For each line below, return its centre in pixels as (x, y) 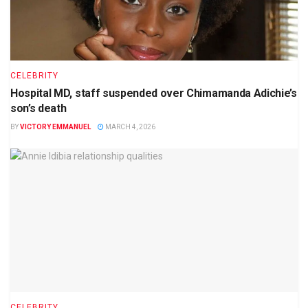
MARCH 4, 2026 (130, 127)
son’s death (38, 109)
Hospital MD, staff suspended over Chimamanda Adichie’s (154, 93)
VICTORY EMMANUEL (55, 127)
